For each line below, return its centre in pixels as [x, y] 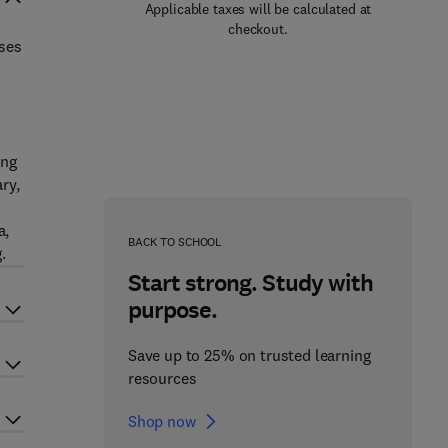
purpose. [172, 310]
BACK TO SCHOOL [175, 241]
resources [162, 378]
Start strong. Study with [250, 283]
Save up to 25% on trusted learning [249, 355]
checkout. [258, 29]
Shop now [161, 421]
